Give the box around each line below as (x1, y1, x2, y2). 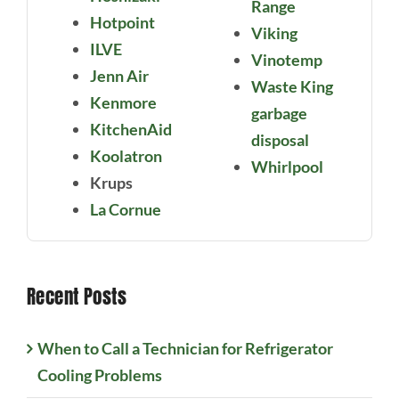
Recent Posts (26, 282, 127, 312)
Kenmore (89, 93, 157, 113)
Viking (251, 23, 297, 44)
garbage (251, 103, 307, 124)
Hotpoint (89, 12, 155, 33)
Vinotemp (251, 50, 322, 70)
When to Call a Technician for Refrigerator (37, 338, 333, 358)
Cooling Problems (37, 364, 162, 385)
